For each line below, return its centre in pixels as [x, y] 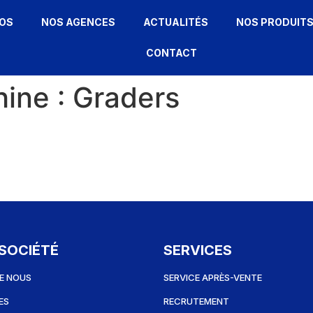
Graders [126, 97]
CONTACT [172, 53]
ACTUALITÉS [175, 22]
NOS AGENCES [78, 22]
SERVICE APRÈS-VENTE [213, 277]
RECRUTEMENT [196, 301]
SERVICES [198, 250]
